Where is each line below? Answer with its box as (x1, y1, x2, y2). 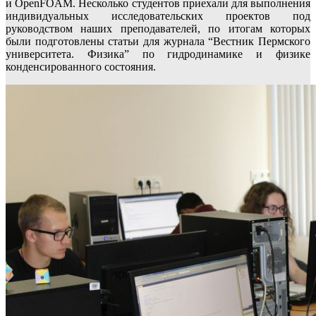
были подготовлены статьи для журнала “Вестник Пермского (6, 35, 310, 48)
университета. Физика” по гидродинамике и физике (6, 48, 310, 61)
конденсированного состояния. (6, 61, 156, 73)
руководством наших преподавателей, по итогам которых (6, 23, 310, 35)
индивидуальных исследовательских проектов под (6, 10, 310, 23)
